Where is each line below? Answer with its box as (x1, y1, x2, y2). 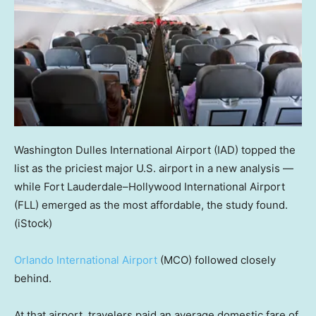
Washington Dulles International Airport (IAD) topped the (14, 142, 296, 157)
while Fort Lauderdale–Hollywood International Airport (14, 179, 285, 193)
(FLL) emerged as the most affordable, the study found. (14, 197, 291, 212)
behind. (14, 271, 54, 285)
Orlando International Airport (14, 253, 157, 267)
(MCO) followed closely (157, 253, 276, 267)
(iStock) (14, 216, 52, 230)
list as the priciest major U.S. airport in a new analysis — (14, 161, 293, 175)
